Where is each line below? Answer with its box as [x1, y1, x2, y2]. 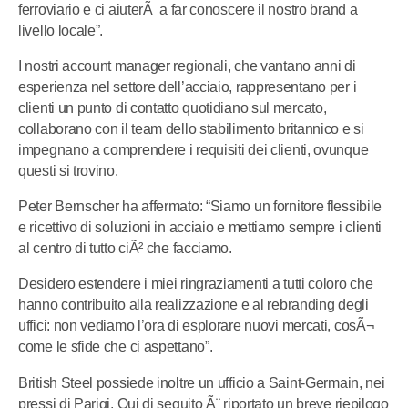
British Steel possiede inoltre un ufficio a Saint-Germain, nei [18, 374, 385, 391]
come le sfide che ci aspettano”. [18, 339, 213, 355]
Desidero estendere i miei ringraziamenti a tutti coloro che [18, 276, 373, 292]
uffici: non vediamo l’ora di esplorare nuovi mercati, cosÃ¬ [18, 318, 374, 334]
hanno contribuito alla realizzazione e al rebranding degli [18, 297, 369, 313]
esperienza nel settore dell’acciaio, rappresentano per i [18, 78, 357, 95]
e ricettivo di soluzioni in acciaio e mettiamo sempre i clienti [18, 219, 382, 236]
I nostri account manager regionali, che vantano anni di [18, 57, 356, 74]
